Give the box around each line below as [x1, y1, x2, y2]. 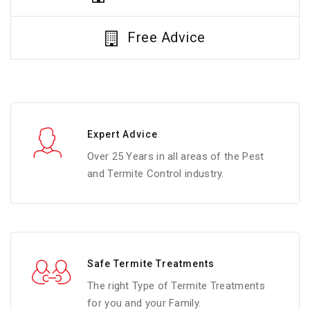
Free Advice [127, 29, 206, 46]
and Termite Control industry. [87, 167, 224, 180]
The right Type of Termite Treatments [87, 279, 265, 292]
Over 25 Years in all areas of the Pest [87, 149, 264, 163]
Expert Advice [87, 128, 158, 140]
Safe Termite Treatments [87, 257, 215, 269]
